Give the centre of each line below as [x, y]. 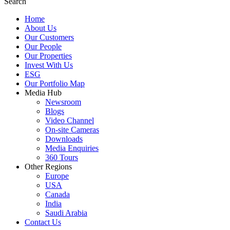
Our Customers [49, 37]
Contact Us [43, 222]
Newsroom [63, 102]
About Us [41, 28]
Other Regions [48, 167]
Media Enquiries [72, 148]
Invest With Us [49, 65]
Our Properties [48, 56]
